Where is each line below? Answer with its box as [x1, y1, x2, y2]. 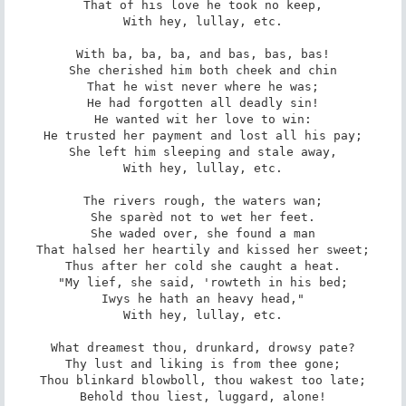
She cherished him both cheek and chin [69, 63, 337, 77]
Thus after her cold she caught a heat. [65, 258, 341, 273]
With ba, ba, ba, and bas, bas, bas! [76, 46, 330, 61]
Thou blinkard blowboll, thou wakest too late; [40, 372, 366, 387]
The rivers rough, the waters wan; [83, 193, 323, 208]
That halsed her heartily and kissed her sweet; [36, 242, 370, 256]
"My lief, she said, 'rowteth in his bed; [58, 275, 348, 289]
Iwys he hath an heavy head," [101, 291, 304, 305]
